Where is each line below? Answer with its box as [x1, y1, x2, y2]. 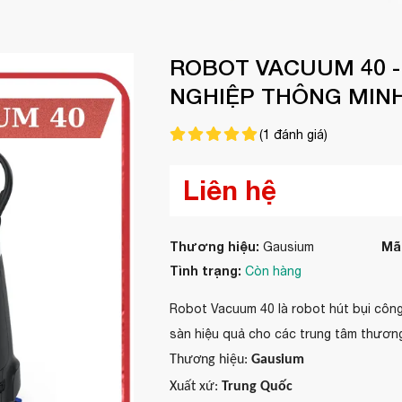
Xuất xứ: [169, 380, 218, 394]
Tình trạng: [169, 263, 241, 278]
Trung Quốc [217, 380, 293, 394]
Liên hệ [182, 174, 276, 206]
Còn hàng [244, 264, 301, 278]
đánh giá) [269, 127, 328, 142]
